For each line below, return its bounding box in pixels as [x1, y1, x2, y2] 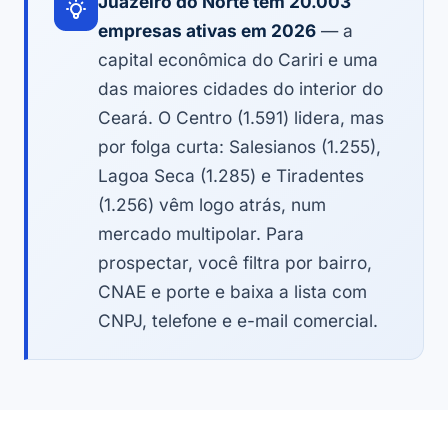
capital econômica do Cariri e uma [98, 49, 378, 71]
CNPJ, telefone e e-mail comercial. [98, 310, 378, 332]
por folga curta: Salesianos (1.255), [98, 136, 381, 158]
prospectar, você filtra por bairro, [98, 252, 372, 274]
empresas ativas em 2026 [98, 20, 316, 42]
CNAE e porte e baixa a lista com [98, 281, 367, 303]
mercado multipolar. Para [98, 223, 304, 245]
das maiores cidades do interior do [98, 78, 383, 100]
